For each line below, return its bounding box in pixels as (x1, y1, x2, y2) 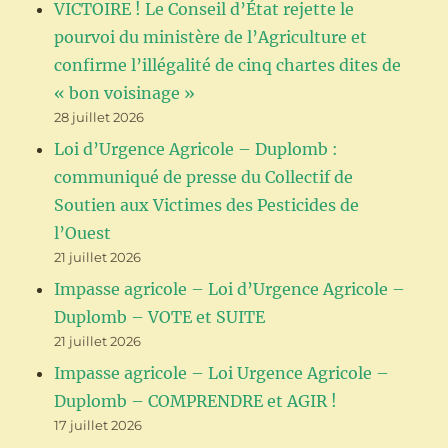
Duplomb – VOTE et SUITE (54, 306, 266, 327)
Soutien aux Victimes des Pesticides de (54, 194, 360, 215)
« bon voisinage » (54, 82, 196, 103)
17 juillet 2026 (54, 416, 143, 433)
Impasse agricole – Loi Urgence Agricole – (54, 362, 390, 383)
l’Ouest (54, 222, 112, 243)
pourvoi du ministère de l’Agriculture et (54, 26, 368, 47)
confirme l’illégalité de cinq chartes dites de (54, 54, 402, 75)
